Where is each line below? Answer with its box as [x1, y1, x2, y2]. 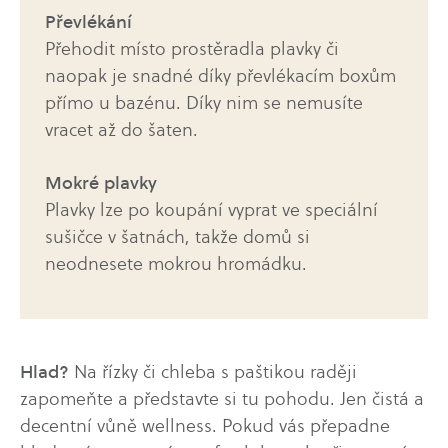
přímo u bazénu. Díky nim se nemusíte [45, 90, 363, 116]
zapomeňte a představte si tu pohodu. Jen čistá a [20, 385, 424, 411]
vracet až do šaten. [45, 117, 198, 143]
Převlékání [45, 9, 132, 35]
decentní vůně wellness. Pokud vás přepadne [20, 412, 390, 438]
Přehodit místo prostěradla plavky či [45, 36, 339, 62]
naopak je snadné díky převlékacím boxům [45, 63, 396, 89]
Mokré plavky [45, 169, 157, 195]
